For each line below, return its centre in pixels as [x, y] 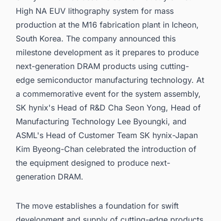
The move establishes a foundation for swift [97, 206]
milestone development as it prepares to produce [107, 52]
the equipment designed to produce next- [93, 163]
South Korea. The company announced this [96, 38]
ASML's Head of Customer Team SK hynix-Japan [107, 135]
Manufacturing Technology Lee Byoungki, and [101, 121]
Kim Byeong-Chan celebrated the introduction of [106, 149]
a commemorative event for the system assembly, [108, 93]
